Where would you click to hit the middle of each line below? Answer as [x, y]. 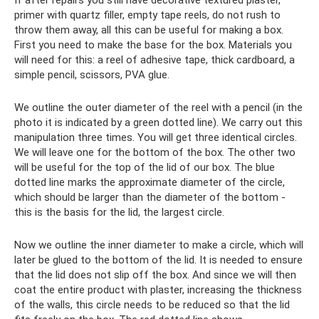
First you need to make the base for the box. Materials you [153, 45]
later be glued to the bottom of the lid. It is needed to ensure [158, 260]
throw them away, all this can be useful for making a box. [149, 30]
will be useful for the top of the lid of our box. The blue [145, 167]
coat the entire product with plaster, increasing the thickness [158, 289]
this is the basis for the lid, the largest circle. [119, 212]
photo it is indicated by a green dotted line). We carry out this [158, 122]
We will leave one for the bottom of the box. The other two [155, 152]
